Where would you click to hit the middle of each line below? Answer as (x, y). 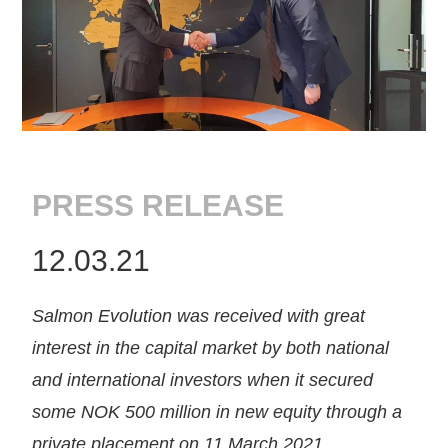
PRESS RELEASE (158, 205)
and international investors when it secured (203, 379)
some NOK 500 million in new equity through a (217, 411)
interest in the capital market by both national (211, 347)
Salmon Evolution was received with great (199, 315)
